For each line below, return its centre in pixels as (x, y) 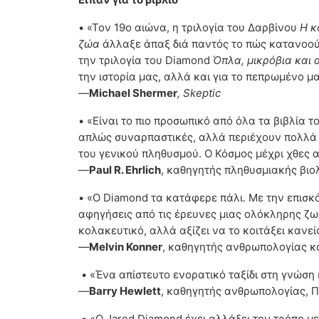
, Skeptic (199, 93)
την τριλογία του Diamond (146, 61)
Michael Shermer (133, 93)
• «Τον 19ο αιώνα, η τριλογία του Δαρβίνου (189, 28)
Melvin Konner (126, 247)
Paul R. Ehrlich (125, 170)
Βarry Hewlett (125, 291)
